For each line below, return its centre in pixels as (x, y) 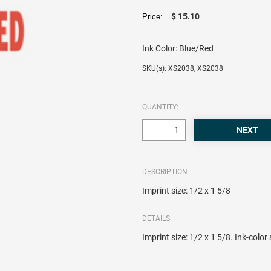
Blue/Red (197, 49)
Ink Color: (160, 49)
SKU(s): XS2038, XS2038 (183, 69)
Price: (155, 17)
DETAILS (156, 219)
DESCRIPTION (165, 172)
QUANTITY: (161, 107)
